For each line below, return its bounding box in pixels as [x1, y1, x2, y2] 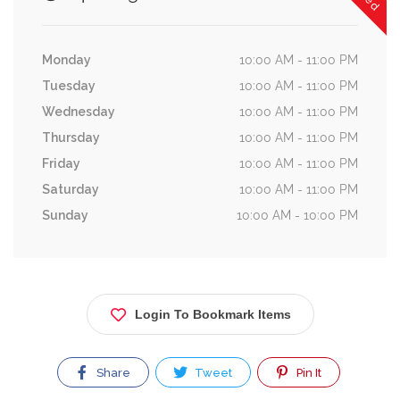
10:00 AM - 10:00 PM [237, 208, 358, 222]
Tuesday [42, 79, 96, 93]
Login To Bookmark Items [134, 307, 291, 321]
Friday [42, 156, 80, 171]
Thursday [42, 130, 100, 145]
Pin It [294, 366, 321, 379]
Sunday [42, 208, 88, 222]
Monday [42, 53, 91, 67]
